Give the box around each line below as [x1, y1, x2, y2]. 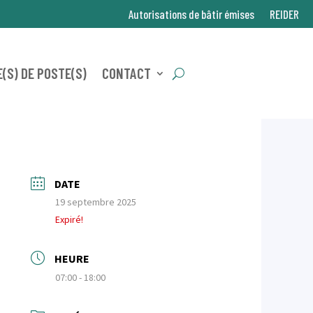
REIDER [270, 7, 299, 21]
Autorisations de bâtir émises [129, 7, 254, 21]
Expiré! [55, 213, 84, 226]
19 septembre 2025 [55, 196, 137, 208]
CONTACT [102, 64, 151, 82]
